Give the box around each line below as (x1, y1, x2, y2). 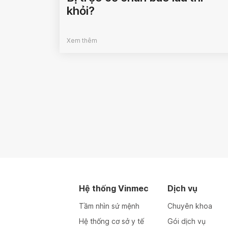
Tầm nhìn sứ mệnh (78, 202, 139, 211)
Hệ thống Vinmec (78, 183, 149, 194)
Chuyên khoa (167, 202, 213, 211)
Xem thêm (67, 37, 97, 45)
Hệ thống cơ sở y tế (78, 217, 144, 226)
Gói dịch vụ (167, 217, 206, 226)
